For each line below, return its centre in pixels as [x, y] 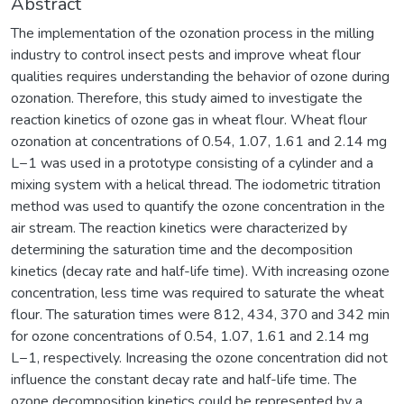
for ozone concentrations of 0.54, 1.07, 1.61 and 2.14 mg [190, 336]
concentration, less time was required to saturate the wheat [197, 293]
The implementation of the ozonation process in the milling [193, 33]
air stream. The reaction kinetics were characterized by [179, 228]
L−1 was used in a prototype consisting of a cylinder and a [192, 163]
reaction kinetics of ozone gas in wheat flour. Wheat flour [189, 119]
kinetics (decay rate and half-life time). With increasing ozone [200, 271]
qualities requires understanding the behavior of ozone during [200, 76]
